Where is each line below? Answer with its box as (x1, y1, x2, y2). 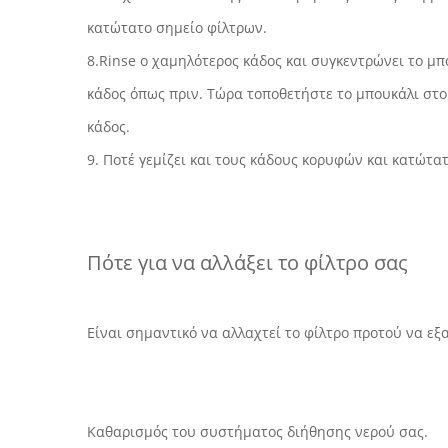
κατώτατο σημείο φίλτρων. (87, 18, 267, 37)
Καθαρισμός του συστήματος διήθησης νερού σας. (87, 422, 428, 441)
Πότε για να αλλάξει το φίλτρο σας (87, 249, 408, 276)
